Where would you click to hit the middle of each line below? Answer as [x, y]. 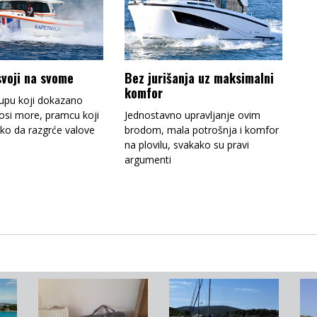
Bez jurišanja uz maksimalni [199, 78]
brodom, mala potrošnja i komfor [201, 130]
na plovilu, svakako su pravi [186, 145]
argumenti [148, 160]
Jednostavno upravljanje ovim [192, 115]
